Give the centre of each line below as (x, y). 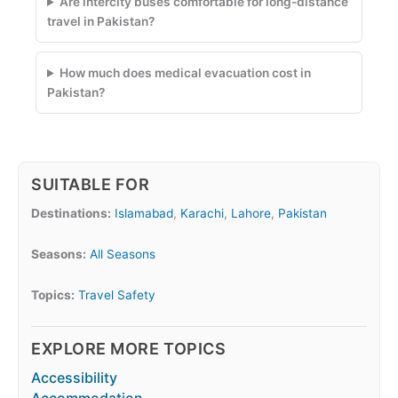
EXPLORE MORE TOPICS (129, 348)
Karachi (202, 214)
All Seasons (123, 254)
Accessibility (74, 377)
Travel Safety (117, 295)
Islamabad (144, 214)
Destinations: (71, 214)
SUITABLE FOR (91, 185)
